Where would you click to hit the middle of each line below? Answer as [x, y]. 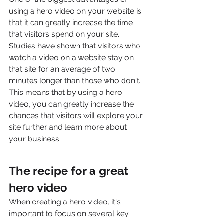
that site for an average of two [63, 69]
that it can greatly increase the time [72, 22]
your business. [35, 139]
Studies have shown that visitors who [76, 46]
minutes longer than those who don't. [76, 80]
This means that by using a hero [66, 92]
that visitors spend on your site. [65, 34]
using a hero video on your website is [76, 11]
